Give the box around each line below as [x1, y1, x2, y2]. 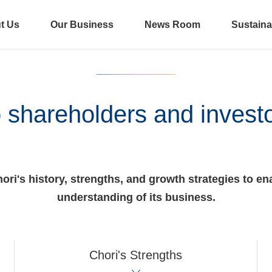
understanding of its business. [56, 191, 216, 203]
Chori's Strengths [89, 248, 183, 262]
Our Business [50, 19, 114, 30]
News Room [144, 19, 200, 30]
